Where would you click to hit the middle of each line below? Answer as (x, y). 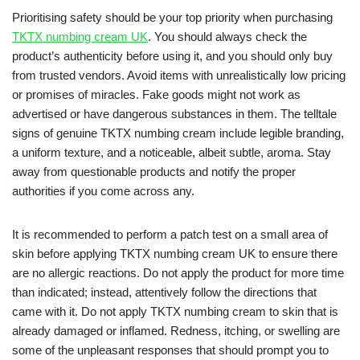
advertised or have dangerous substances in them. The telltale (174, 114)
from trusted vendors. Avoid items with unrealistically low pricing (179, 76)
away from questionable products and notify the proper (154, 172)
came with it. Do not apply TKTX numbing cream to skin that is (175, 312)
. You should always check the (227, 37)
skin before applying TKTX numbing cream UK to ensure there (175, 254)
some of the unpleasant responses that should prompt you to (170, 350)
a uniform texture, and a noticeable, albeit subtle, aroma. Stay (172, 153)
